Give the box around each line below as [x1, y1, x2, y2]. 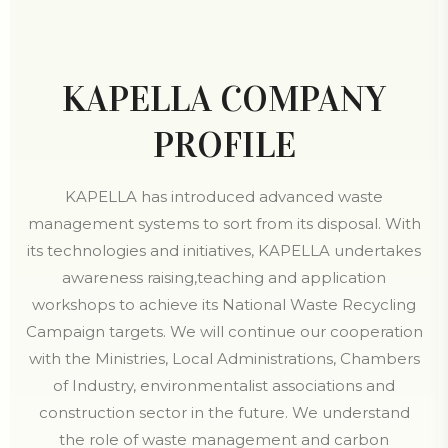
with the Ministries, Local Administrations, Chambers [28, 349, 420, 368]
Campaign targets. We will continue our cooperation [25, 322, 423, 341]
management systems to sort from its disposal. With [27, 214, 421, 233]
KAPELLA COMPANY [62, 77, 386, 121]
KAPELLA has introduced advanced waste [65, 187, 383, 206]
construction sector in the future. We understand [38, 403, 410, 422]
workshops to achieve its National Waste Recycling [32, 295, 416, 314]
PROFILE [152, 123, 296, 167]
